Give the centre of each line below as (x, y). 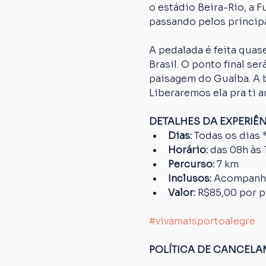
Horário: (189, 150)
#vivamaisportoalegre (202, 221)
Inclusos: (189, 178)
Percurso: (192, 164)
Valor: (183, 193)
